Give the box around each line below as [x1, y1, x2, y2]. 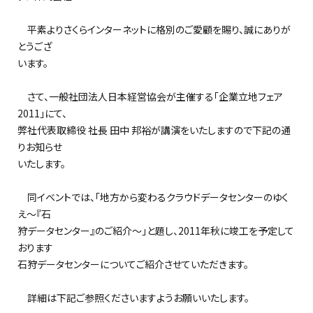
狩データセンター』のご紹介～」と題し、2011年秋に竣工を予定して [17, 224, 294, 238]
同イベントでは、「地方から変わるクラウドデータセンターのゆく [17, 190, 289, 204]
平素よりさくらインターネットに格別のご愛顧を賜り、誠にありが [17, 22, 291, 36]
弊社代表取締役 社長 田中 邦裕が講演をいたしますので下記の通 [17, 123, 291, 137]
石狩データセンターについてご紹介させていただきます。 [17, 257, 249, 271]
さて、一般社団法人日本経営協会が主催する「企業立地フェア [17, 89, 283, 103]
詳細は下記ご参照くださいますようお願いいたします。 [17, 291, 249, 305]
